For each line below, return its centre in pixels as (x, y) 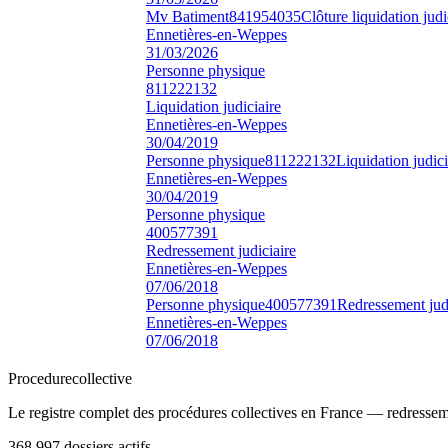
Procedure (40, 378)
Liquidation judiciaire (213, 106)
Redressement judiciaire (221, 250)
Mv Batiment (187, 16)
